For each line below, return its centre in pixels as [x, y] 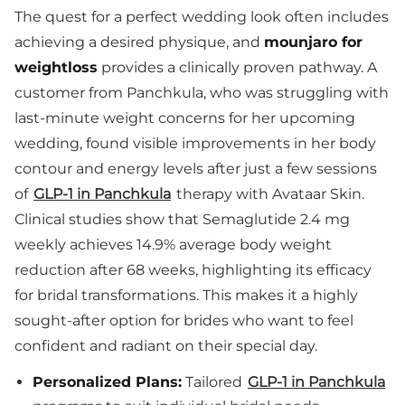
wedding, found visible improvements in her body [195, 143]
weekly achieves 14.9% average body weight [173, 245]
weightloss [56, 67]
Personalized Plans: [107, 382]
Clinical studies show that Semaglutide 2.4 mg [182, 219]
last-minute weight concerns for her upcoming [185, 118]
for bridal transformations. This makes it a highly [186, 295]
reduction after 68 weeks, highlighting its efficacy [193, 270]
